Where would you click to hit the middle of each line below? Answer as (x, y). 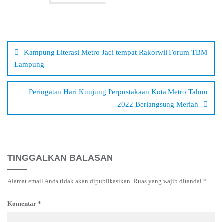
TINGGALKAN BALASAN (60, 157)
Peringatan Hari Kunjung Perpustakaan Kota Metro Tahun (118, 91)
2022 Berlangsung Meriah (158, 104)
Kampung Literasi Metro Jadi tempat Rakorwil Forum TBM (115, 52)
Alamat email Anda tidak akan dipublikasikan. (70, 181)
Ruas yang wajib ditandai (168, 181)
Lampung (29, 64)
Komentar (23, 203)
